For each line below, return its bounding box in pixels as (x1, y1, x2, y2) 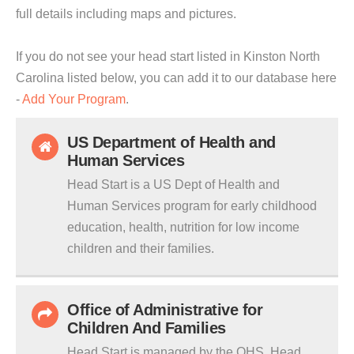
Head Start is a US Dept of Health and (67, 178, 280, 191)
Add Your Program (22, 92, 126, 106)
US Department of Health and (67, 134, 276, 151)
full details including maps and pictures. (16, 7, 236, 21)
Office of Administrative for (67, 301, 262, 318)
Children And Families (67, 319, 226, 337)
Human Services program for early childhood (67, 199, 317, 213)
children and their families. (67, 242, 214, 255)
